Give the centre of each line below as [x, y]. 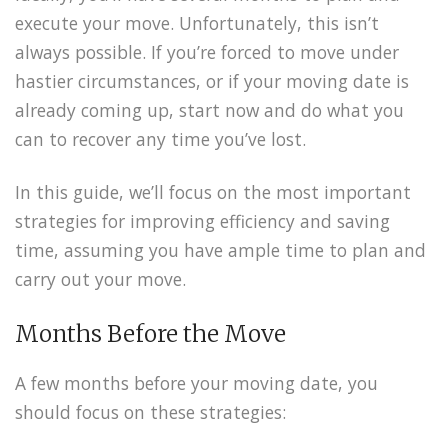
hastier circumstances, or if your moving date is [212, 80]
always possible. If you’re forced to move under [207, 51]
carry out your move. [100, 278]
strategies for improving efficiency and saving [202, 220]
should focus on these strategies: [150, 412]
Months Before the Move [150, 334]
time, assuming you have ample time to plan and [220, 249]
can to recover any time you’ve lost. [160, 138]
